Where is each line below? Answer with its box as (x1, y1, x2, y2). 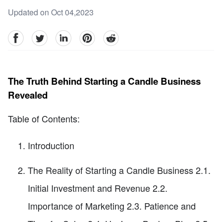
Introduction (28, 139, 74, 152)
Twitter (31, 30, 54, 42)
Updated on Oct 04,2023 (8, 6, 94, 18)
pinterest (79, 30, 109, 42)
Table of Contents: (8, 112, 80, 125)
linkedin (55, 30, 83, 42)
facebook (7, 30, 40, 42)
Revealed (8, 88, 48, 102)
